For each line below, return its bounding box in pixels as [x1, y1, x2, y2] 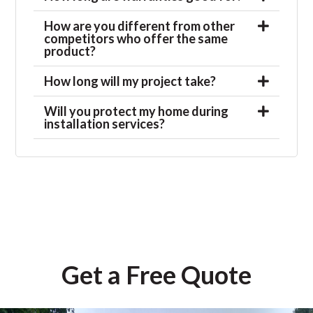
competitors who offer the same [44, 31, 228, 47]
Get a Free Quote [61, 259, 252, 291]
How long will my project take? [44, 73, 217, 89]
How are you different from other [44, 18, 235, 34]
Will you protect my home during [44, 103, 229, 119]
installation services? [44, 116, 166, 132]
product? [44, 43, 96, 59]
